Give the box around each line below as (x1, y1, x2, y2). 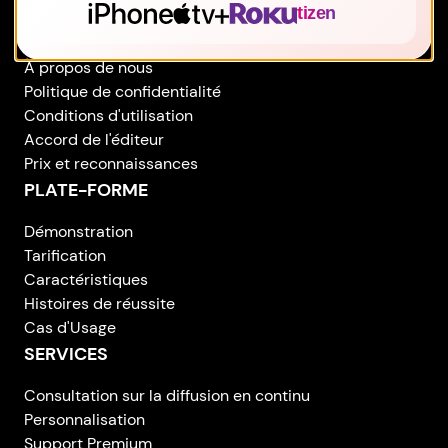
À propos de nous (24, 56, 153, 78)
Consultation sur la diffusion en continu (24, 384, 310, 406)
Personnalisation (24, 408, 145, 430)
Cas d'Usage (24, 316, 116, 338)
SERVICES (24, 341, 108, 366)
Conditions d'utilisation (24, 104, 193, 126)
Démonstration (24, 220, 133, 242)
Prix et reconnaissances (24, 152, 198, 174)
